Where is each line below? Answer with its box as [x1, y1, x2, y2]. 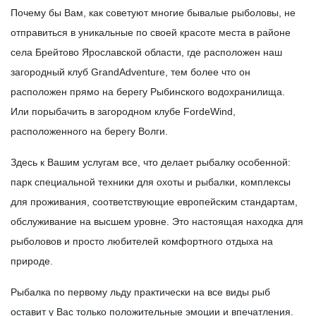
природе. [11, 255, 53, 267]
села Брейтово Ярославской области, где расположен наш [11, 47, 282, 59]
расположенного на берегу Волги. [11, 126, 168, 138]
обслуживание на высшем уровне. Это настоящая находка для [11, 216, 303, 228]
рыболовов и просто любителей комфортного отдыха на [11, 236, 273, 248]
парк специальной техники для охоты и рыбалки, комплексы [11, 176, 291, 188]
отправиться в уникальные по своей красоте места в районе [11, 27, 291, 39]
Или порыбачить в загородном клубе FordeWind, [11, 106, 236, 118]
